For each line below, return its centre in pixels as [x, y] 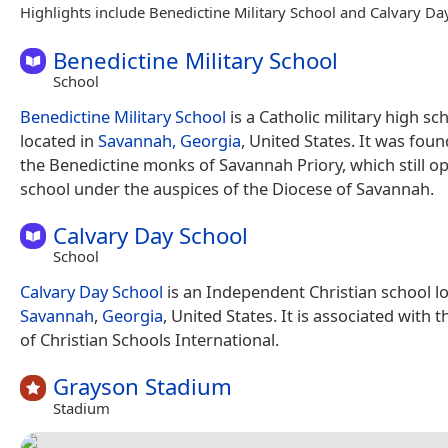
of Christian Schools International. [149, 340]
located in [59, 141]
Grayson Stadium [142, 387]
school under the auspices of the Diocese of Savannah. [227, 189]
